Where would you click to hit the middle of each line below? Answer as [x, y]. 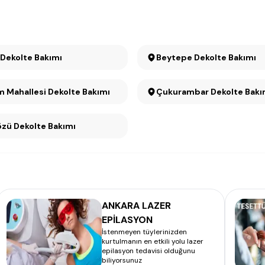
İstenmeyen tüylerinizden [144, 232]
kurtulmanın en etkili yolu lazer [153, 241]
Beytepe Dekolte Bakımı [206, 57]
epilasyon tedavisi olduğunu [148, 251]
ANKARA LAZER [136, 206]
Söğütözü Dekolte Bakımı [45, 126]
